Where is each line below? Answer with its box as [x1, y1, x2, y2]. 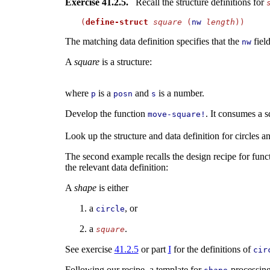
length [206, 17, 235, 27]
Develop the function [64, 108, 148, 119]
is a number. [155, 88, 204, 99]
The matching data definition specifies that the [64, 36, 242, 47]
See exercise [64, 244, 115, 255]
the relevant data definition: [64, 162, 168, 173]
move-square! [147, 110, 206, 119]
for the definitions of [171, 244, 253, 255]
